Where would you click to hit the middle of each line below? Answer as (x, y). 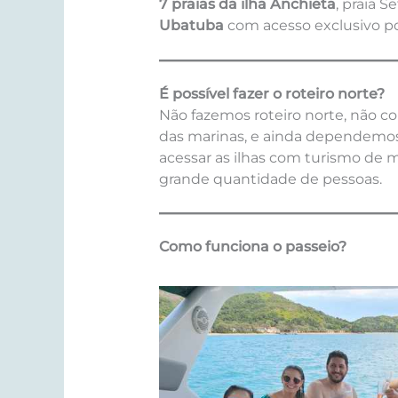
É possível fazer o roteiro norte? (271, 93)
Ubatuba (191, 26)
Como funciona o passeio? (252, 247)
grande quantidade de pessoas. (270, 179)
